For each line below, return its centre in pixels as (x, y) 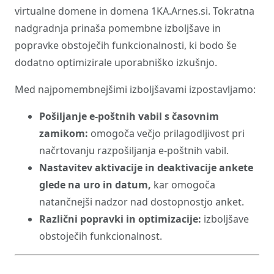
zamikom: (65, 133)
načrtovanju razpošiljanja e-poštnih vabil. (134, 150)
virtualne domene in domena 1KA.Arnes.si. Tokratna (135, 11)
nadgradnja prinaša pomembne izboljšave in (118, 28)
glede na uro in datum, (96, 185)
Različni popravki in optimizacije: (120, 219)
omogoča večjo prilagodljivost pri (168, 133)
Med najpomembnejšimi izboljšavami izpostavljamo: (135, 89)
